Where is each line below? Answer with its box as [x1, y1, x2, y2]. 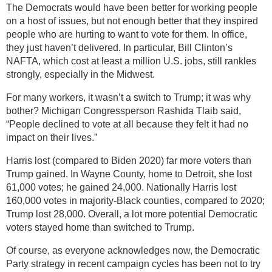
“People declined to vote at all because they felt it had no [6, 119, 248, 130]
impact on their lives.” [6, 132, 97, 143]
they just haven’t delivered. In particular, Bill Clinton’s [6, 42, 233, 53]
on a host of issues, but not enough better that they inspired [6, 16, 258, 27]
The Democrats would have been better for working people [6, 2, 257, 13]
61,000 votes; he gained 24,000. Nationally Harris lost [6, 182, 236, 193]
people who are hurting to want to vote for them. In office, [6, 29, 247, 40]
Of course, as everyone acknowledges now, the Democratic [6, 245, 260, 256]
